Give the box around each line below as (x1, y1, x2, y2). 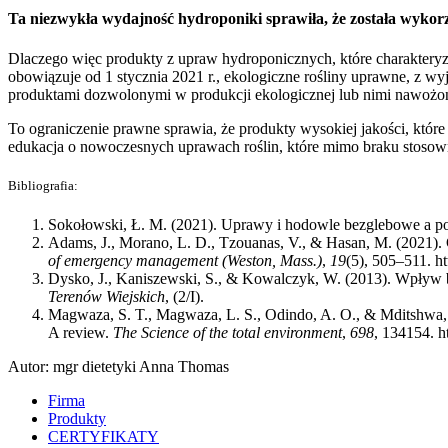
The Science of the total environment (113, 323, 342, 341)
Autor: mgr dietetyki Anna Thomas (8, 357, 229, 375)
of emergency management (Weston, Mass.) (48, 251, 322, 269)
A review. (48, 323, 113, 341)
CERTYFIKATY (48, 427, 159, 445)
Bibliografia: (8, 177, 78, 193)
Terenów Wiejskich (48, 287, 165, 305)
